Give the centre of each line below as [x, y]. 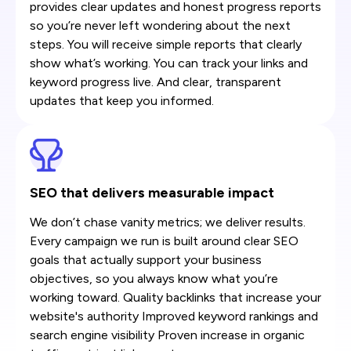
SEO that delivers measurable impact [152, 192]
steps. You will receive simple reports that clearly [166, 44]
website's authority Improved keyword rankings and [174, 316]
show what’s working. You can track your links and [169, 63]
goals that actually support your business [146, 259]
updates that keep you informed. [122, 100]
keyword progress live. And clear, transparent [156, 81]
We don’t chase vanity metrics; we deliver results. [168, 222]
